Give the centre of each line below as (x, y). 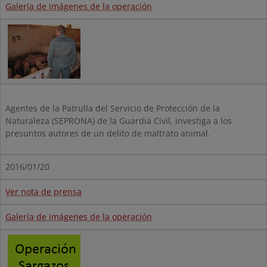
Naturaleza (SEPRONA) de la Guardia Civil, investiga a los (119, 121)
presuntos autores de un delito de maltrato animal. (108, 133)
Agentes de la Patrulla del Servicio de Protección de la (113, 108)
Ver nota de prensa (44, 192)
